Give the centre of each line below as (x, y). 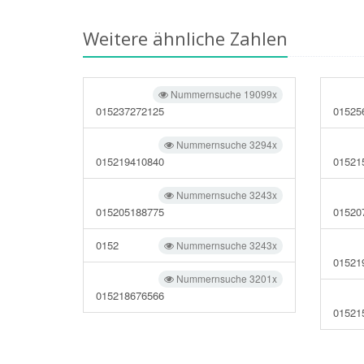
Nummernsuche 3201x (226, 278)
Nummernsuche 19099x (223, 94)
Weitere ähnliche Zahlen (185, 38)
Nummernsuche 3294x (226, 144)
